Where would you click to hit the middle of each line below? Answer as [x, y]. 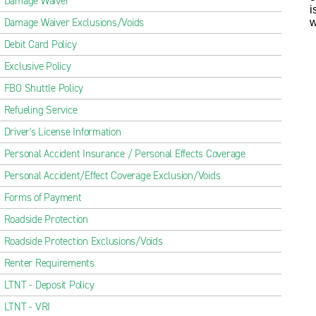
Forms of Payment [43, 197]
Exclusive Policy [37, 66]
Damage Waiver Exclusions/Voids [74, 23]
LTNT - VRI [27, 307]
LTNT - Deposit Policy [49, 285]
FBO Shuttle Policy [44, 88]
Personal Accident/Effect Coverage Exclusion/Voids [112, 176]
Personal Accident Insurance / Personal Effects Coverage [124, 154]
